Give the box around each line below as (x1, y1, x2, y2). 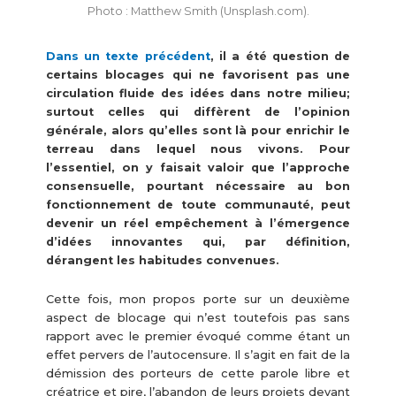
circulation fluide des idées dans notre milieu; (45, 87, 351, 101)
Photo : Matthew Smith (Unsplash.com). (87, 4, 309, 19)
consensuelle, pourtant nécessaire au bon (45, 179, 351, 194)
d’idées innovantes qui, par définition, (45, 235, 351, 249)
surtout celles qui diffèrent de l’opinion (45, 105, 351, 119)
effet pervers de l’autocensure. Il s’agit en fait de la (45, 347, 351, 362)
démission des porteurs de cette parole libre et (45, 366, 351, 380)
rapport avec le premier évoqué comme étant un (45, 329, 351, 343)
